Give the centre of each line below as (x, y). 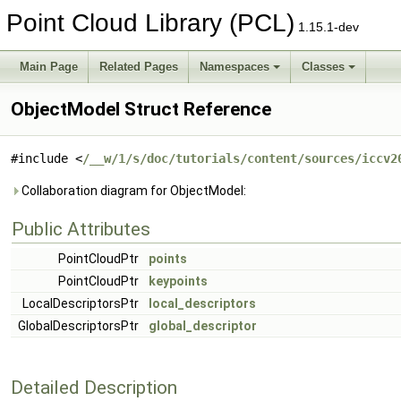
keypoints (178, 281)
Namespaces (235, 67)
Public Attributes (81, 229)
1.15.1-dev (327, 27)
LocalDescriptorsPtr (82, 303)
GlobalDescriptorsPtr (80, 326)
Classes (323, 67)
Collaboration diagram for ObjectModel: (132, 191)
